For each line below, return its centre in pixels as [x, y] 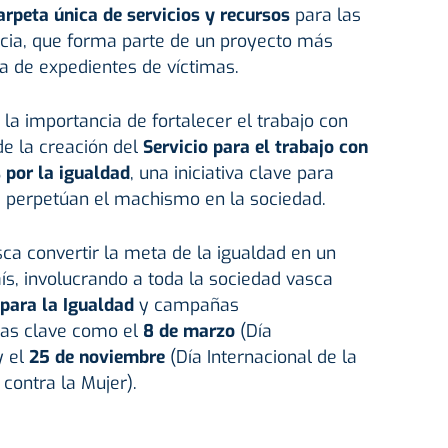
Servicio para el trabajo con [255, 147]
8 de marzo [188, 331]
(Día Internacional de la [260, 357]
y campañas [186, 305]
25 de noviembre [96, 357]
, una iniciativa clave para [231, 173]
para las [325, 15]
